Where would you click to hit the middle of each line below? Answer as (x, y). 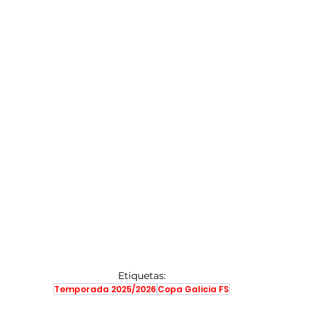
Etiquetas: (142, 275)
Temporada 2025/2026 (105, 289)
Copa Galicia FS (193, 289)
